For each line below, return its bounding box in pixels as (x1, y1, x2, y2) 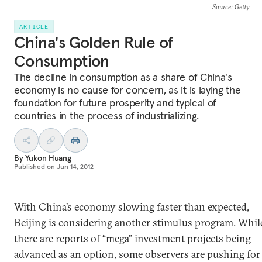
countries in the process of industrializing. (14, 109, 199, 122)
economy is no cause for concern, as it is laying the (14, 83, 241, 96)
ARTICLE (19, 23, 49, 30)
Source (212, 2, 231, 11)
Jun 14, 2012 (57, 162, 94, 171)
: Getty (230, 2, 249, 11)
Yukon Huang (25, 153, 72, 163)
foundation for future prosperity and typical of (14, 96, 216, 109)
